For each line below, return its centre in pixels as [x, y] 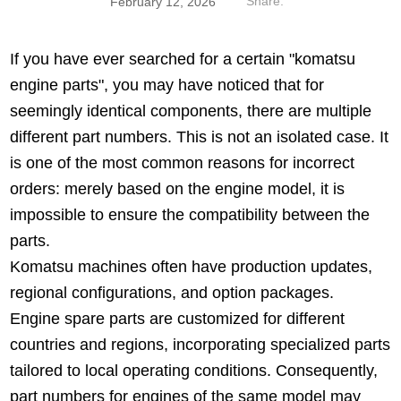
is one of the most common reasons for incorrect [183, 163]
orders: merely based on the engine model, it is [178, 189]
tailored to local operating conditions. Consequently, [194, 371]
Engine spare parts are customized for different [178, 319]
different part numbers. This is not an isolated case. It [200, 137]
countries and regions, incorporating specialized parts [200, 345]
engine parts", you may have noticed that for [167, 85]
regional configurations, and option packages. [175, 293]
